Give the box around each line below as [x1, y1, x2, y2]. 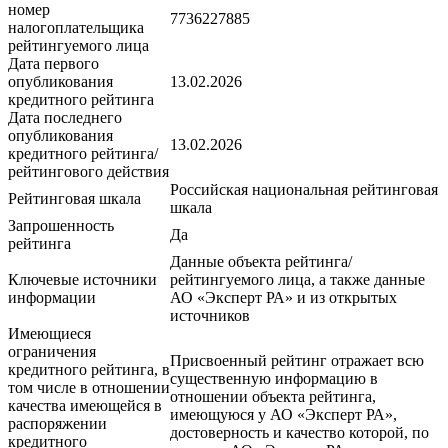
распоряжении [8, 415, 107, 433]
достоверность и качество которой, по [170, 424, 429, 442]
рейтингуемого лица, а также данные [170, 271, 425, 289]
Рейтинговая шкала [8, 190, 141, 208]
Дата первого [8, 55, 99, 73]
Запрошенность [8, 217, 114, 235]
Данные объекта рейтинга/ [170, 253, 352, 271]
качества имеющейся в [8, 397, 162, 415]
